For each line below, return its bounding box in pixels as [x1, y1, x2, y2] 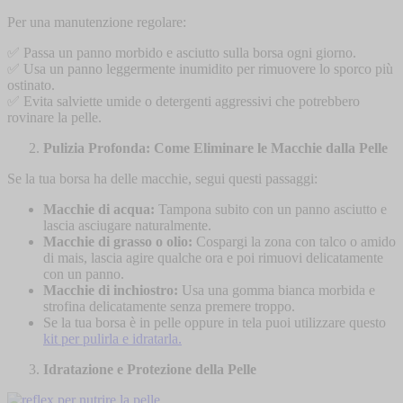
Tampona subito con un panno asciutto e [155, 201, 387, 218]
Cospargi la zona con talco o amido [193, 234, 396, 250]
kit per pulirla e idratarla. [43, 331, 182, 347]
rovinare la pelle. [7, 110, 102, 126]
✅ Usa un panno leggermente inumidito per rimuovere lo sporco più [7, 61, 393, 77]
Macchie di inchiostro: [43, 282, 178, 299]
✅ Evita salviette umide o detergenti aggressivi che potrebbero [7, 94, 360, 110]
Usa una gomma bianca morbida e [178, 282, 375, 299]
